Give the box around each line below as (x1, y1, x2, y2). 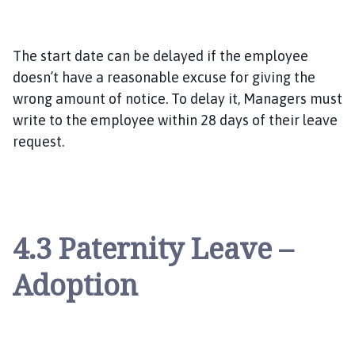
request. (13, 132, 67, 150)
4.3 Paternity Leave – (13, 228, 293, 268)
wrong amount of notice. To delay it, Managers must (13, 90, 342, 107)
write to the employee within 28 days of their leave (13, 111, 338, 128)
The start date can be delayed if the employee (13, 47, 308, 64)
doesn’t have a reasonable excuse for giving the (13, 68, 315, 86)
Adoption (13, 265, 145, 304)
